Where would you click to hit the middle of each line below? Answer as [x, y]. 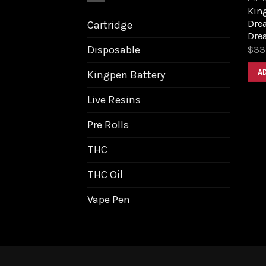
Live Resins [114, 99]
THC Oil [105, 174]
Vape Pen [109, 199]
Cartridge [110, 25]
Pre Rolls [108, 124]
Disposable [114, 50]
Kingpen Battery [126, 75]
